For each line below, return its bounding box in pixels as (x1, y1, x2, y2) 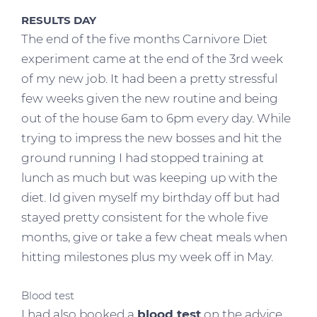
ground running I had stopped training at (21, 150, 264, 165)
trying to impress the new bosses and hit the (21, 130, 282, 145)
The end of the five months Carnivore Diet (21, 31, 267, 46)
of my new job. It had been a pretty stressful (21, 71, 277, 86)
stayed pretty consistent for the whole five (21, 209, 268, 224)
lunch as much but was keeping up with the (21, 170, 277, 185)
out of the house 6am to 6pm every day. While (21, 110, 291, 125)
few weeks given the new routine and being (21, 91, 278, 105)
